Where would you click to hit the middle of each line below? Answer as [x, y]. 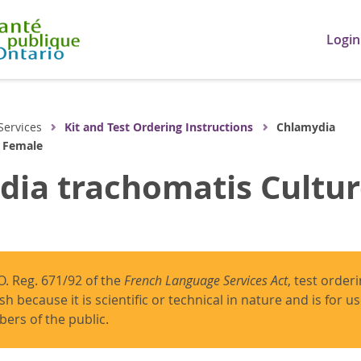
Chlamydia [305, 127]
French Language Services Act [205, 280]
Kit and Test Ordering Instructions [159, 127]
